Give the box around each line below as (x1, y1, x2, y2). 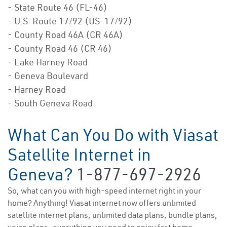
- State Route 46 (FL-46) (8, 2, 107, 14)
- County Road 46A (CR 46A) (8, 29, 123, 41)
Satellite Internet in (8, 144, 151, 166)
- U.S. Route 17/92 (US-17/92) (8, 15, 132, 27)
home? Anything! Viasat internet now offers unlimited (8, 198, 196, 208)
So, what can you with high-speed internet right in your (8, 185, 201, 196)
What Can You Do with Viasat (8, 124, 218, 146)
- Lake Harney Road (8, 56, 88, 68)
